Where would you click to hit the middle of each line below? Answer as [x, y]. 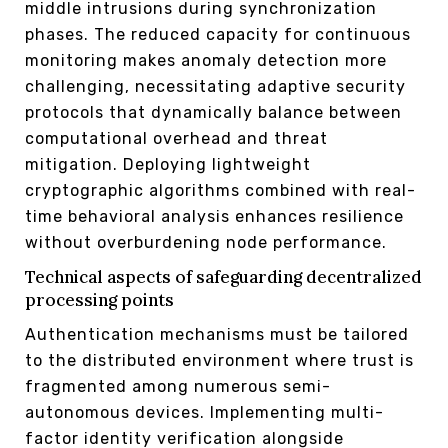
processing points [99, 299]
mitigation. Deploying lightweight [168, 164]
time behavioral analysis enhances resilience [214, 216]
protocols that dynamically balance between [213, 112]
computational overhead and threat [176, 138]
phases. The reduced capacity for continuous [218, 34]
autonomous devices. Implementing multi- [204, 412]
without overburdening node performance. [206, 242]
